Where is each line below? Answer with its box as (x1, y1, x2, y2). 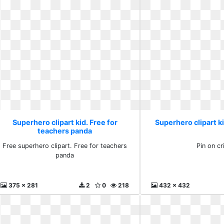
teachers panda (37, 126, 92, 135)
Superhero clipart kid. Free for (12, 118, 117, 126)
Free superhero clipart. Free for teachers (2, 142, 127, 149)
